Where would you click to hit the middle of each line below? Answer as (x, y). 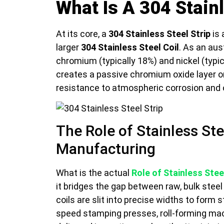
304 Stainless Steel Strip (159, 33)
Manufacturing (106, 149)
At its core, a (82, 33)
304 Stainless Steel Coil (130, 47)
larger (68, 47)
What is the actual (94, 173)
